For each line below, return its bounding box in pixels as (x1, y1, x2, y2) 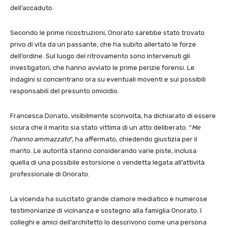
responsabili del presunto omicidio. (10, 87, 119, 95)
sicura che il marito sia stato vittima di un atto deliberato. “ (10, 124, 192, 132)
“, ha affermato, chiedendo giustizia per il (70, 135, 197, 143)
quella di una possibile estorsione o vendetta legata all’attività (10, 159, 205, 167)
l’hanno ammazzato (10, 135, 70, 143)
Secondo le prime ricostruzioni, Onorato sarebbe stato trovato (10, 29, 205, 37)
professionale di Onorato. (10, 170, 90, 178)
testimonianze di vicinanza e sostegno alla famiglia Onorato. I (10, 207, 202, 215)
